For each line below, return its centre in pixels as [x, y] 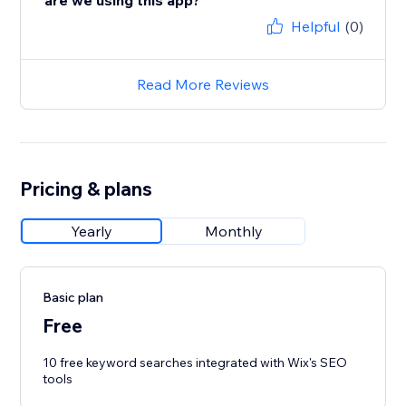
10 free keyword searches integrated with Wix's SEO [195, 363]
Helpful [315, 27]
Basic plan [73, 298]
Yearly [92, 232]
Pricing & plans [87, 189]
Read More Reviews [203, 85]
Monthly [234, 232]
